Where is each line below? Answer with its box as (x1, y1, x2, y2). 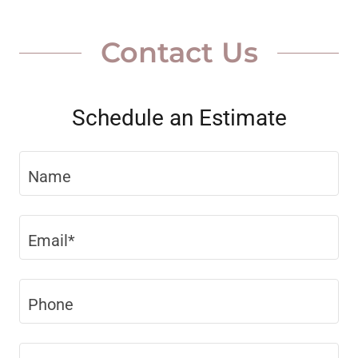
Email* (28, 230, 75, 250)
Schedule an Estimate (71, 105, 287, 131)
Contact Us (100, 35, 258, 70)
